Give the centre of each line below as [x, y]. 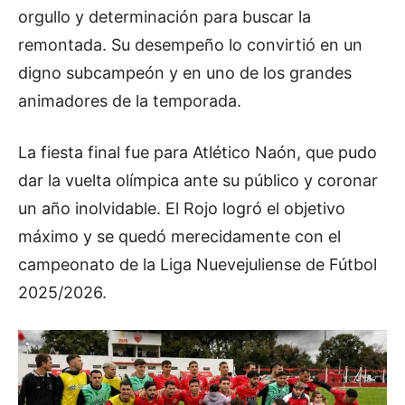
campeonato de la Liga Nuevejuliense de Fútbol [198, 265]
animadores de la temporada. [130, 101]
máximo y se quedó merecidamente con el [179, 237]
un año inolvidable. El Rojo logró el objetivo [182, 209]
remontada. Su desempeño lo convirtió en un [190, 45]
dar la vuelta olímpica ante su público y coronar [198, 181]
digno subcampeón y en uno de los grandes [185, 73]
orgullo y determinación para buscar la [165, 17]
